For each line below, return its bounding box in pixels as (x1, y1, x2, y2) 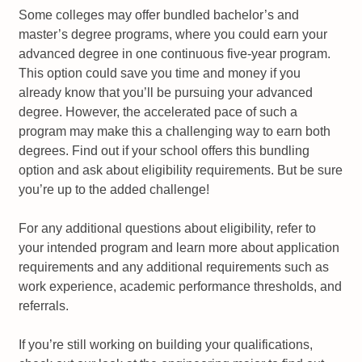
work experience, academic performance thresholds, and (19, 280, 343, 294)
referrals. (19, 299, 69, 314)
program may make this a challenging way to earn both (19, 124, 331, 139)
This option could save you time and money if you (19, 66, 301, 81)
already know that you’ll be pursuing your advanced (19, 86, 314, 100)
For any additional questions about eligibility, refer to (19, 221, 317, 236)
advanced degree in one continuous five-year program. (19, 47, 331, 61)
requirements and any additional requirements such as (19, 260, 330, 275)
